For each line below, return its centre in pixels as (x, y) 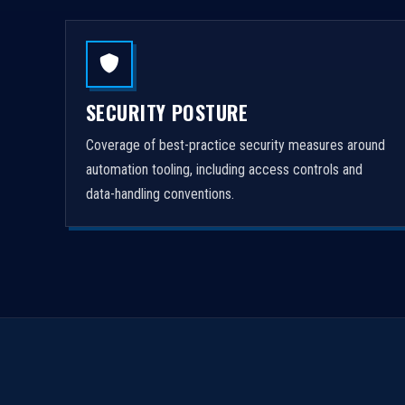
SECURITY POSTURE (167, 112)
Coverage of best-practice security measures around (235, 145)
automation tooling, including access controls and (224, 170)
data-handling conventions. (160, 194)
